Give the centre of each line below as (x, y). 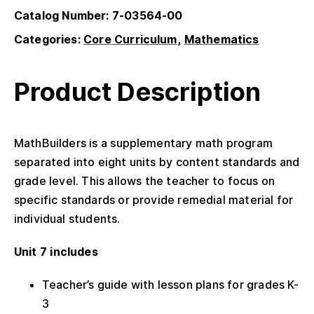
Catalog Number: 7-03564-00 (98, 15)
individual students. (67, 218)
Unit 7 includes (56, 251)
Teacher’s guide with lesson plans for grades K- (171, 284)
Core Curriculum (130, 39)
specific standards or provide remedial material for (154, 199)
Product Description (138, 91)
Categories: (49, 39)
